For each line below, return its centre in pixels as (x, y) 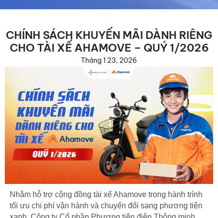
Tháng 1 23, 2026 (109, 61)
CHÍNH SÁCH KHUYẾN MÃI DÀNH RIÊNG (109, 35)
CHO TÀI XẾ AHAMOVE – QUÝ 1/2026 (109, 48)
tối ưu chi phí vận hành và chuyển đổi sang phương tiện (106, 206)
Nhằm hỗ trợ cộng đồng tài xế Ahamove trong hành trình (106, 195)
